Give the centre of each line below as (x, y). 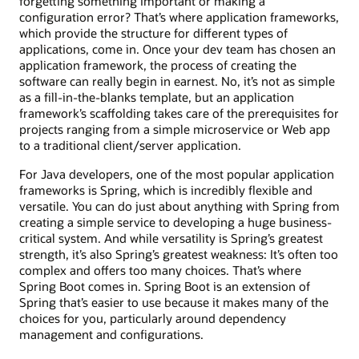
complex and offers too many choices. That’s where (160, 270)
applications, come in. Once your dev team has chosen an (177, 49)
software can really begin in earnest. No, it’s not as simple (177, 81)
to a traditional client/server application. (130, 145)
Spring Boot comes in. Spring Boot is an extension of (165, 286)
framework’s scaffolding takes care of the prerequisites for (179, 113)
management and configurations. (111, 335)
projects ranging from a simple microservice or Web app (175, 129)
